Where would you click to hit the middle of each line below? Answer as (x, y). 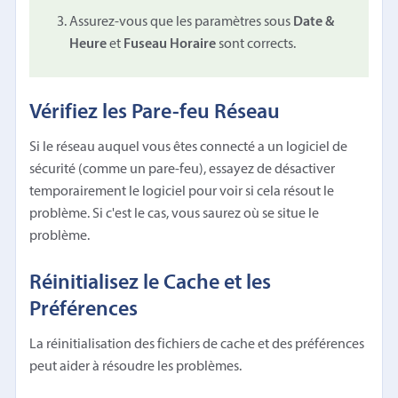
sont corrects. (256, 44)
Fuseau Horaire (170, 44)
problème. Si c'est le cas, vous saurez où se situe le (175, 214)
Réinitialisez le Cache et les (151, 283)
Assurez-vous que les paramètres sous (182, 22)
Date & (314, 22)
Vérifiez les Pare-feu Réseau (155, 112)
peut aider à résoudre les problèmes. (136, 366)
